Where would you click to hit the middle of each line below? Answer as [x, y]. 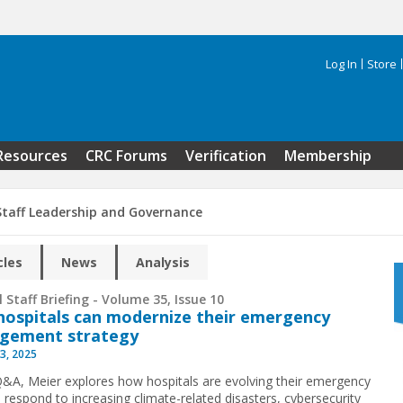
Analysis [163, 263]
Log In [341, 64]
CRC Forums [126, 156]
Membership [328, 156]
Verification [226, 156]
